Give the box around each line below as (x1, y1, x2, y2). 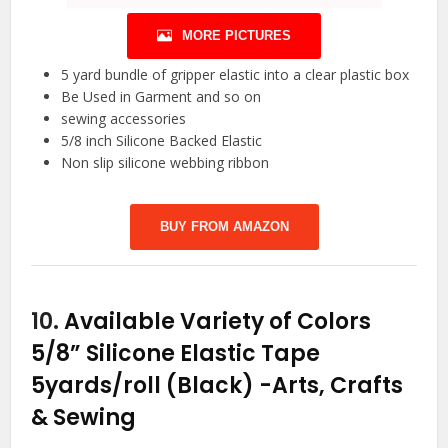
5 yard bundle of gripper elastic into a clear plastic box (61, 64, 410, 84)
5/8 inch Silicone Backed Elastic (61, 130, 263, 150)
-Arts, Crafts (259, 369, 404, 401)
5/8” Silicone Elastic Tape (31, 337, 321, 369)
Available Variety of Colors (64, 305, 372, 337)
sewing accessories (61, 108, 187, 128)
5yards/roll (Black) (31, 369, 260, 401)
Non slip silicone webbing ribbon (61, 152, 270, 172)
